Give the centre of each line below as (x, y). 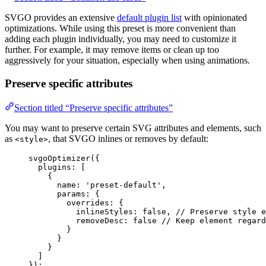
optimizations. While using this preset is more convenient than (120, 28)
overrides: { (95, 202)
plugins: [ (62, 167)
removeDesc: (104, 220)
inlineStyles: (109, 211)
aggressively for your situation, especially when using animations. (127, 61)
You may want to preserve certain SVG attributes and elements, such (133, 128)
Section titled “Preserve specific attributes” (94, 107)
